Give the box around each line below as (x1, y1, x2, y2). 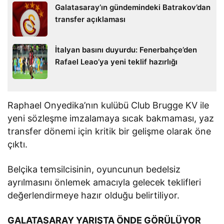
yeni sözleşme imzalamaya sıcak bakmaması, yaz (7, 112, 214, 123)
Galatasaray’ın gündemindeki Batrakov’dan (55, 2, 210, 12)
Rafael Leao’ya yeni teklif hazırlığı (55, 56, 177, 66)
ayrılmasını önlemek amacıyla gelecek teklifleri (7, 176, 201, 187)
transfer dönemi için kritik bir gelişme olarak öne (7, 125, 211, 136)
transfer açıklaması (55, 14, 125, 24)
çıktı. (7, 138, 27, 149)
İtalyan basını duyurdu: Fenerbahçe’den (55, 44, 197, 54)
